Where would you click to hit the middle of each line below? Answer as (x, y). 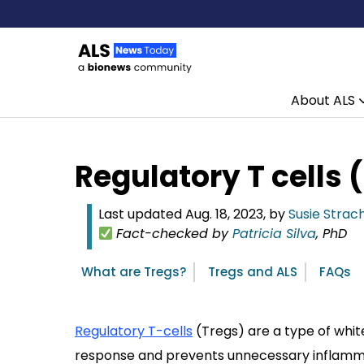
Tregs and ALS (253, 272)
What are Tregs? (134, 272)
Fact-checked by (175, 234)
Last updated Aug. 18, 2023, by (193, 214)
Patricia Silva (275, 234)
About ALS (323, 100)
